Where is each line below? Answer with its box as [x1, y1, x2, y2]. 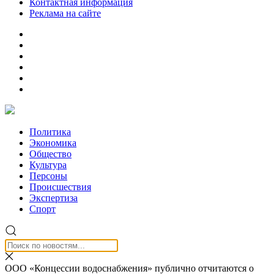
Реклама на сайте [29, 8, 101, 18]
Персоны [29, 171, 67, 181]
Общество [29, 149, 72, 159]
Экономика [29, 138, 76, 148]
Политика [29, 127, 71, 137]
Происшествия [29, 182, 91, 192]
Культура [29, 160, 67, 170]
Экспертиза [29, 193, 78, 203]
